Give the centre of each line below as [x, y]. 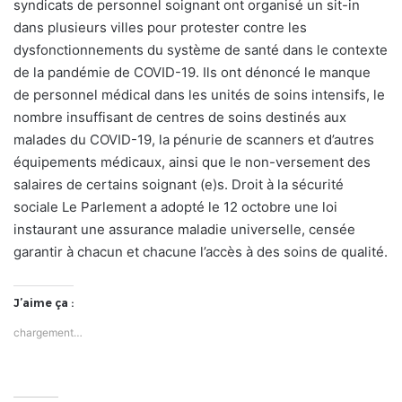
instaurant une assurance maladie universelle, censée [184, 230]
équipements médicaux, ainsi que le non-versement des [192, 162]
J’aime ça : [44, 303]
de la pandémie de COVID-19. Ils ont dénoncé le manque [192, 73]
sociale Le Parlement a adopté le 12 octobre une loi [175, 207]
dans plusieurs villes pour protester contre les [160, 28]
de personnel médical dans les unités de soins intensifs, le [199, 95]
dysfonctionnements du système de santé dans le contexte [201, 50]
